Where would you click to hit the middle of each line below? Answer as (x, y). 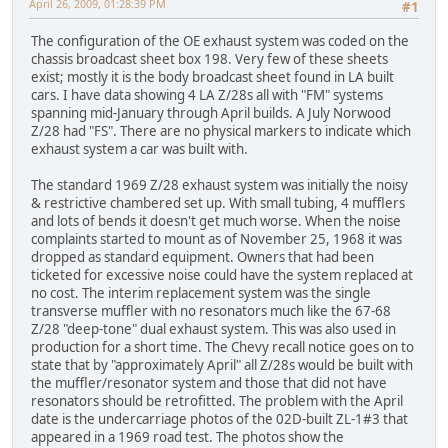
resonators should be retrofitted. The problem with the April (217, 401)
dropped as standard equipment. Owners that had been (202, 257)
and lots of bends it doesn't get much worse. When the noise (216, 221)
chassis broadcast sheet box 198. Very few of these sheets (209, 59)
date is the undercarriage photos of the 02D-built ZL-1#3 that (219, 419)
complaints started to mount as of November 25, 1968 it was (216, 239)
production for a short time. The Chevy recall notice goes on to (222, 347)
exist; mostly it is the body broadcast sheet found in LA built (212, 77)
